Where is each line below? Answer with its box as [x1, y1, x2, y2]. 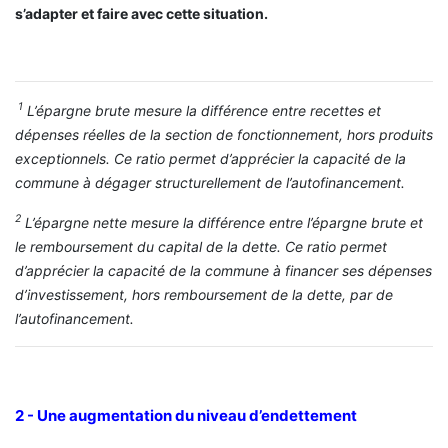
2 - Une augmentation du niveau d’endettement [15, 405, 357, 425]
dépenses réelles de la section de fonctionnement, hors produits [15, 125, 433, 143]
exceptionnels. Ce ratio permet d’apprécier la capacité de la [15, 149, 406, 167]
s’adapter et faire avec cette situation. [15, 4, 268, 22]
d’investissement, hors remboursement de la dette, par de [15, 285, 393, 303]
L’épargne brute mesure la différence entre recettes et [23, 101, 381, 119]
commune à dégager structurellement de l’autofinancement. [15, 173, 405, 191]
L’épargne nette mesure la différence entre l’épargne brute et [21, 213, 423, 231]
